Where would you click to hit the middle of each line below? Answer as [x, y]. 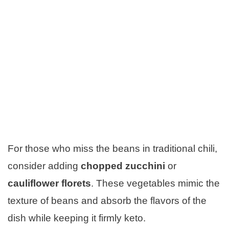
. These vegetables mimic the [155, 183]
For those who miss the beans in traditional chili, [112, 148]
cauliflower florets [49, 183]
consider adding [44, 166]
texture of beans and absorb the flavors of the [107, 200]
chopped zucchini [123, 166]
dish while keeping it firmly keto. [77, 218]
